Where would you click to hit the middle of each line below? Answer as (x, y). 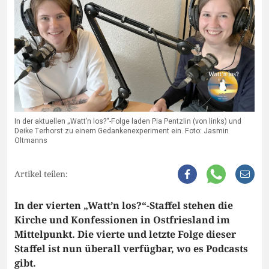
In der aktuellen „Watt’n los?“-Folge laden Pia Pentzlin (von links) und (128, 122)
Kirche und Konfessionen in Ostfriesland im (122, 220)
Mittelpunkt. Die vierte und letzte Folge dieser (125, 234)
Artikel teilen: (41, 174)
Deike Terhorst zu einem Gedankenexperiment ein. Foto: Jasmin (122, 131)
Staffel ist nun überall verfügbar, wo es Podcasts (131, 249)
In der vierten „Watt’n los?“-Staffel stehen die (124, 206)
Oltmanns (31, 141)
